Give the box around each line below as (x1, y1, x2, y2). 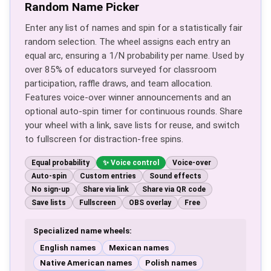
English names (40, 243, 96, 252)
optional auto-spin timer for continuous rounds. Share (25, 106, 243, 117)
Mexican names (109, 243, 169, 252)
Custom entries (80, 172, 136, 180)
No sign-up (31, 185, 70, 194)
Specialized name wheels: (33, 226, 132, 235)
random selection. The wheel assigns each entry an (25, 36, 230, 47)
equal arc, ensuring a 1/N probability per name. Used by (25, 50, 244, 61)
